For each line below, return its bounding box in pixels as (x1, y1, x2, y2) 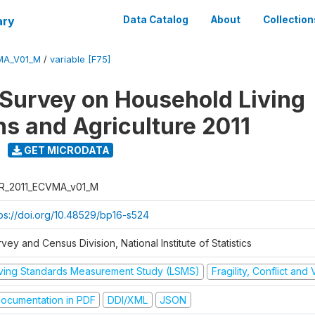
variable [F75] (50, 54, 110, 65)
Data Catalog (123, 14, 188, 25)
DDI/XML (107, 293, 148, 306)
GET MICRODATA (21, 143, 110, 156)
